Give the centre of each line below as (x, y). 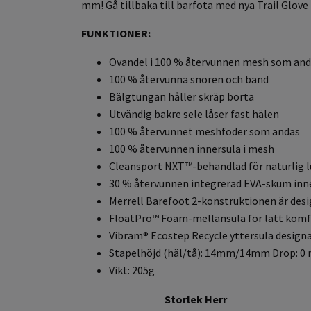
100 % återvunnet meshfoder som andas (204, 131)
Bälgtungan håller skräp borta (182, 96)
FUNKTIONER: (116, 33)
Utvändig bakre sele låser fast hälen (194, 114)
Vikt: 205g (132, 270)
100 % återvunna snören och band (189, 79)
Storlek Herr (196, 299)
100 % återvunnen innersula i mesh (192, 148)
